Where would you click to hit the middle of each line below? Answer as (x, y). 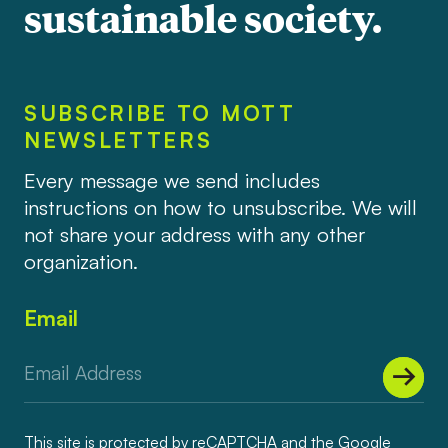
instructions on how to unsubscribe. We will (220, 206)
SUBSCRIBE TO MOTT (159, 112)
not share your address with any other (194, 233)
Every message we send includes (171, 179)
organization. (80, 260)
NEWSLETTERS (118, 139)
